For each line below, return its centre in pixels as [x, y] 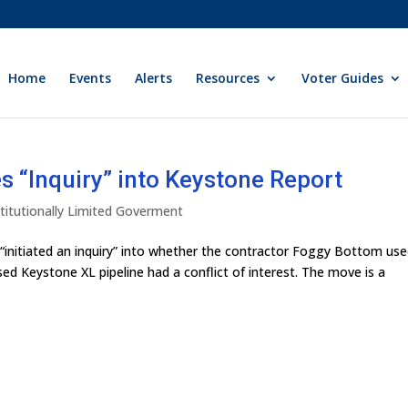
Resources [228, 78]
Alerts [154, 78]
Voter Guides [343, 78]
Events [91, 78]
